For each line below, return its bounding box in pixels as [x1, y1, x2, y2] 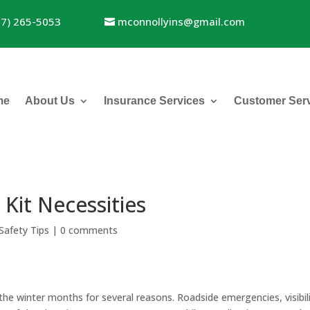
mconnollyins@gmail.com [118, 14, 246, 28]
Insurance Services [103, 94, 205, 107]
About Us [24, 94, 75, 107]
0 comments [60, 223, 118, 237]
